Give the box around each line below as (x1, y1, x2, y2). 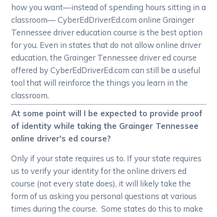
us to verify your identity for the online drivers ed (11, 165, 187, 176)
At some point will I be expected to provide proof (11, 108, 203, 118)
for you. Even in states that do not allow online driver (11, 39, 201, 50)
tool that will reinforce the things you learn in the (11, 77, 188, 88)
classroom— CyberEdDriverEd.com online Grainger (11, 14, 195, 25)
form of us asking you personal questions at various (11, 190, 197, 201)
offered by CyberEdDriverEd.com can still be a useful (11, 64, 201, 75)
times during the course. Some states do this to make (11, 203, 203, 214)
